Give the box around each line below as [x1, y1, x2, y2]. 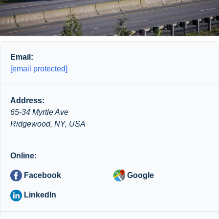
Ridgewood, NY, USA [10, 119, 86, 128]
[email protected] [10, 64, 67, 73]
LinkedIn [22, 191, 56, 199]
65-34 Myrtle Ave [10, 108, 68, 116]
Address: [10, 96, 44, 105]
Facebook [22, 171, 61, 179]
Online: [10, 151, 37, 160]
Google [125, 171, 154, 179]
